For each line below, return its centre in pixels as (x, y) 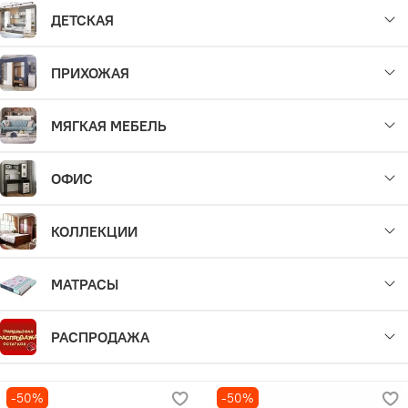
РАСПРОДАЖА (100, 337)
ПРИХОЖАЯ (90, 73)
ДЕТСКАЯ (82, 20)
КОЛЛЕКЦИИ (94, 232)
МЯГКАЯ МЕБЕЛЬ (109, 126)
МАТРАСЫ (85, 285)
